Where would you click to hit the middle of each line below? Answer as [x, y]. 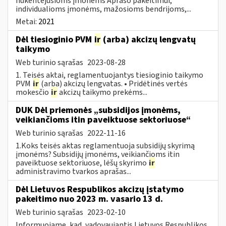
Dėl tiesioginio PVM [55, 39]
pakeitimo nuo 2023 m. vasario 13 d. [89, 199]
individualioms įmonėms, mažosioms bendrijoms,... [103, 9]
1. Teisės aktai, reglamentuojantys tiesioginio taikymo [109, 75]
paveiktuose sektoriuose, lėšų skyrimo [82, 163]
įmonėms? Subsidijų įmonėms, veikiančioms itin [98, 154]
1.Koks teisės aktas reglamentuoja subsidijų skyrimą [105, 146]
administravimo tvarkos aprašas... [73, 171]
